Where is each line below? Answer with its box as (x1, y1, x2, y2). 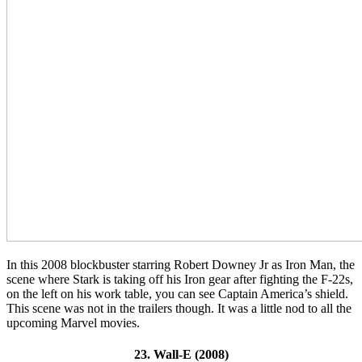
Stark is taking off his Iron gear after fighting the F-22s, (69, 271, 353, 286)
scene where (6, 271, 69, 286)
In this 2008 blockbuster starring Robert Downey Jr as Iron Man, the (6, 257, 355, 271)
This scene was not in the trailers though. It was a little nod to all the (6, 301, 351, 315)
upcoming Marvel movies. (6, 315, 140, 330)
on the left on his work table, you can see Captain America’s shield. (6, 286, 348, 301)
